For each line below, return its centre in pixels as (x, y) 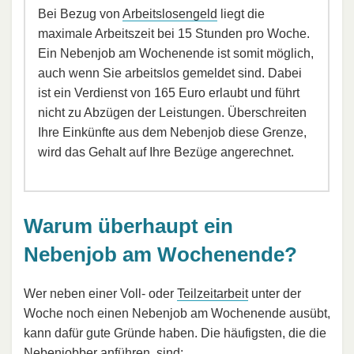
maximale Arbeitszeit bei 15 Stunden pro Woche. (174, 33)
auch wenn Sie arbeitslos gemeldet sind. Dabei (170, 73)
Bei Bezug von (80, 13)
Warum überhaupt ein (128, 226)
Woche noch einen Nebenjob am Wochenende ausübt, (177, 314)
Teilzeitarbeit (213, 294)
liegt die (241, 13)
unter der (275, 294)
